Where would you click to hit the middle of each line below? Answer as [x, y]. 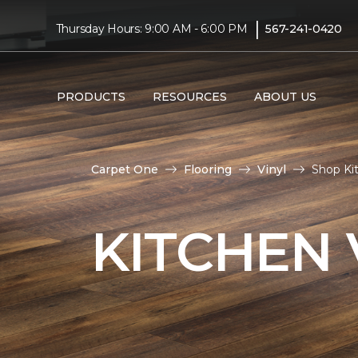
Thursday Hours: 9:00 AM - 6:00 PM [151, 28]
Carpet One [125, 169]
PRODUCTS [91, 96]
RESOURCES [189, 96]
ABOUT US [285, 96]
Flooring [208, 169]
